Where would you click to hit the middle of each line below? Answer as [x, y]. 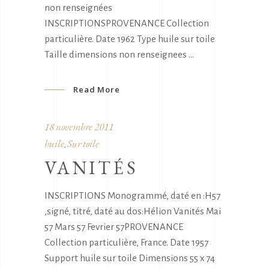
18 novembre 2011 [79, 126]
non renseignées [78, 8]
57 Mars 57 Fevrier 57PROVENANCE [114, 226]
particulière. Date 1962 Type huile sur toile [130, 39]
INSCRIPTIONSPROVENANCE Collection [127, 23]
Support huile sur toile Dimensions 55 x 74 [130, 258]
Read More [97, 89]
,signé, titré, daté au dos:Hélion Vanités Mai [133, 211]
